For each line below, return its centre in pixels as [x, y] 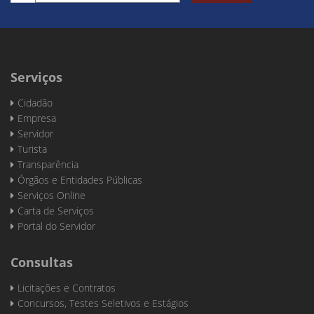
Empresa [37, 118]
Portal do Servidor [56, 226]
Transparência [48, 164]
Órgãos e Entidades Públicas [80, 180]
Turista [32, 149]
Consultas [42, 262]
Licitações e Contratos [67, 288]
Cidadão [35, 103]
